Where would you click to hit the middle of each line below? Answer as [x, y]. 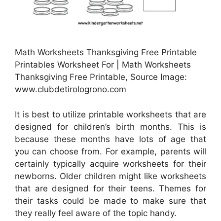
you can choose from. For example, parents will [110, 151]
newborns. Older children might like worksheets [110, 176]
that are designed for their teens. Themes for [110, 188]
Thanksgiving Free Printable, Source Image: [101, 77]
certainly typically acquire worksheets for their [110, 164]
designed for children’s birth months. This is [110, 127]
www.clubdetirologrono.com [71, 90]
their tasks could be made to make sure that [110, 201]
